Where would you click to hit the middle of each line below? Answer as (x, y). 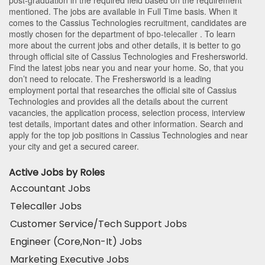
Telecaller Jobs (46, 206)
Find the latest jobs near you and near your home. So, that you (126, 67)
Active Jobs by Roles (57, 172)
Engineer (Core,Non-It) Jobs (76, 241)
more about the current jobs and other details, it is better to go (125, 45)
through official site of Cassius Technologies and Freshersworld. (128, 56)
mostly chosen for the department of (78, 33)
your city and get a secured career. (74, 146)
